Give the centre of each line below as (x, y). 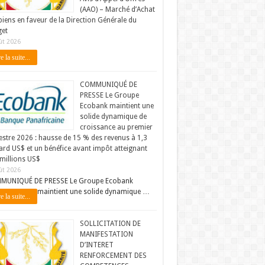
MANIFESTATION (106, 234)
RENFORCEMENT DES (113, 256)
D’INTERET (96, 245)
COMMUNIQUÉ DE (108, 85)
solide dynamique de (113, 117)
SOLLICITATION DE (110, 224)
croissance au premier (116, 127)
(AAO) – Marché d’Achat (117, 9)
